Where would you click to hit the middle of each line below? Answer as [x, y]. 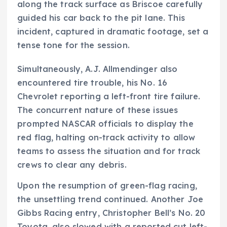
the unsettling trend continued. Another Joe [110, 199]
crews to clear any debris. [72, 165]
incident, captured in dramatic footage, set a [113, 32]
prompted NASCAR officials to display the [105, 124]
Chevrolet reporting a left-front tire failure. [109, 97]
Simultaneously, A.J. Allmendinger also [98, 69]
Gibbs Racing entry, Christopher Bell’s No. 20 [111, 213]
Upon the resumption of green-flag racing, [107, 186]
